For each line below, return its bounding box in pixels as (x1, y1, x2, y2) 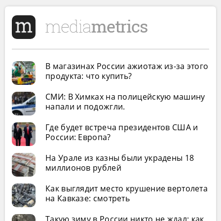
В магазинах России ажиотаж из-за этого (45, 60, 209, 72)
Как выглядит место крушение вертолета (45, 183, 208, 194)
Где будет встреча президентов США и (45, 121, 198, 133)
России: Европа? (45, 131, 111, 143)
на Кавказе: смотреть (45, 192, 130, 204)
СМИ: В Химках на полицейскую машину (45, 91, 205, 102)
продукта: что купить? (45, 70, 132, 81)
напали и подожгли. (45, 101, 125, 112)
